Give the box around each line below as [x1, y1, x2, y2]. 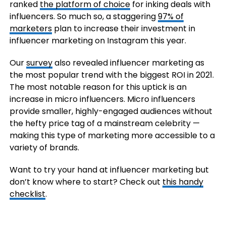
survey [26, 57, 52, 69]
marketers [9, 23, 52, 35]
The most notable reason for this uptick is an [9, 81, 187, 93]
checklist [9, 188, 45, 200]
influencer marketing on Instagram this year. [9, 35, 186, 47]
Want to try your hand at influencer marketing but [9, 164, 209, 176]
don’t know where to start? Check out [9, 176, 162, 188]
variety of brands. [9, 142, 79, 154]
